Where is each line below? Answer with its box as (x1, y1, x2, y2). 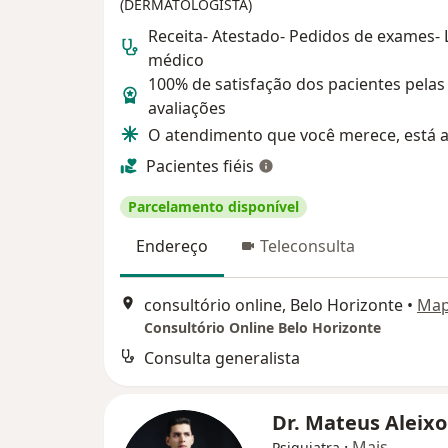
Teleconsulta (260, 235, 355, 257)
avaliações (148, 97, 226, 119)
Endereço (136, 235, 208, 257)
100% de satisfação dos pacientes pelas (148, 73, 445, 95)
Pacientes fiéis (146, 155, 254, 177)
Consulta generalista (144, 347, 300, 370)
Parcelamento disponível (128, 197, 299, 216)
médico (148, 49, 204, 71)
